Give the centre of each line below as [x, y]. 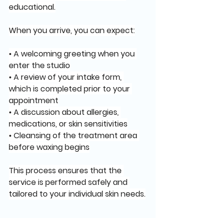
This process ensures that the [66, 171]
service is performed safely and [69, 182]
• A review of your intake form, [66, 77]
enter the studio [39, 65]
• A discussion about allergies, [65, 112]
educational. [32, 7]
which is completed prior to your [70, 89]
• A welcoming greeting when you [73, 54]
